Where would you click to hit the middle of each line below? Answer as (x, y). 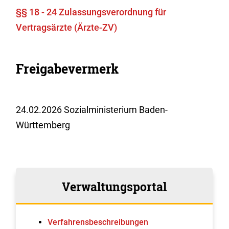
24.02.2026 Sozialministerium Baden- (92, 110)
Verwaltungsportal (114, 187)
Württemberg (43, 125)
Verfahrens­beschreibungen (98, 222)
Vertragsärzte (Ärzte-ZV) (67, 27)
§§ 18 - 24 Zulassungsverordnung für (91, 12)
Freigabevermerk (67, 69)
